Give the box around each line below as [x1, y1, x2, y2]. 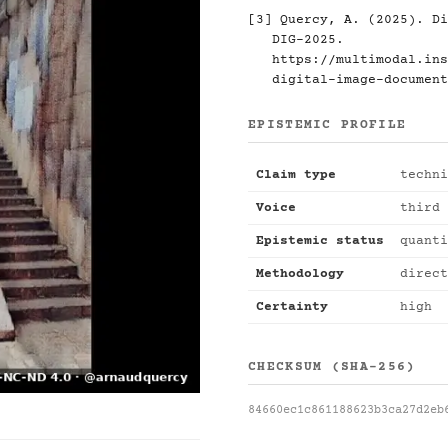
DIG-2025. [272, 33, 344, 47]
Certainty [256, 300, 328, 314]
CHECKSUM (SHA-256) [248, 360, 416, 374]
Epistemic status [256, 234, 384, 248]
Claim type [256, 168, 336, 182]
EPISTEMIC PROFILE [248, 118, 407, 132]
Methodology [256, 267, 344, 281]
